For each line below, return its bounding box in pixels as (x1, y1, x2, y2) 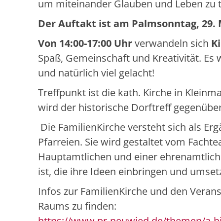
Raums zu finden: (38, 199, 116, 213)
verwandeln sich (132, 37, 211, 50)
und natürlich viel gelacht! (38, 66, 154, 80)
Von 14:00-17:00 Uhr (38, 37, 132, 50)
